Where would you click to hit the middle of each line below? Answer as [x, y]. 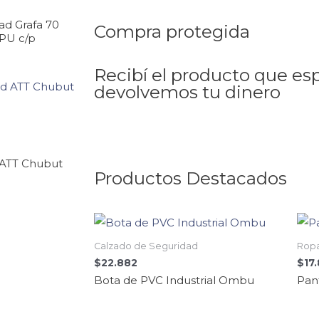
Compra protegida [172, 32]
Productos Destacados [190, 178]
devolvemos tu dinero [187, 92]
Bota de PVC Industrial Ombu [174, 281]
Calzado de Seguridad [146, 246]
